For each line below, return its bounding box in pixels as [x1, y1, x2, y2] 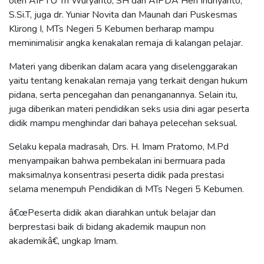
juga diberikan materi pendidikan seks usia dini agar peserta [9, 103, 249, 116]
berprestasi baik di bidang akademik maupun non [9, 220, 206, 234]
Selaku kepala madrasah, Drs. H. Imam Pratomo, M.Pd [9, 140, 229, 154]
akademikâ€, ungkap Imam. [9, 235, 118, 248]
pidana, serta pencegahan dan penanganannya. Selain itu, [9, 88, 237, 102]
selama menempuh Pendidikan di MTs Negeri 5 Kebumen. [9, 183, 244, 196]
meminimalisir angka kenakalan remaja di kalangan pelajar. [9, 37, 243, 50]
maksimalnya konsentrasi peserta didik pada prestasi [9, 169, 224, 182]
